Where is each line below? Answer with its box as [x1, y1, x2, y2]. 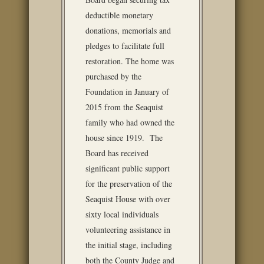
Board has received [85, 147, 148, 159]
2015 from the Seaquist [85, 101, 163, 113]
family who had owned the [85, 117, 174, 128]
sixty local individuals [85, 209, 159, 220]
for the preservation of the [85, 178, 172, 189]
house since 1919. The [85, 132, 163, 143]
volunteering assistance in [85, 224, 170, 235]
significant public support [85, 163, 170, 174]
